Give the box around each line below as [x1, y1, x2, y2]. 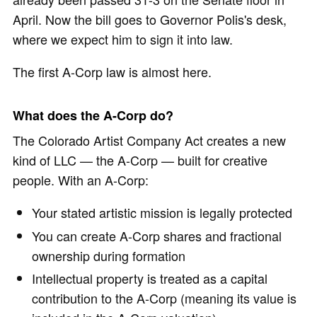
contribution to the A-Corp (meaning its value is [32, 289, 296, 308]
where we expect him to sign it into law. [13, 30, 236, 49]
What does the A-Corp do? [13, 106, 173, 125]
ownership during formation [32, 246, 185, 265]
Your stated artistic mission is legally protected [32, 203, 292, 222]
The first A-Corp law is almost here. [13, 62, 212, 81]
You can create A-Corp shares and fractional [32, 226, 282, 245]
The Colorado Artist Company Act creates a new [13, 131, 286, 150]
